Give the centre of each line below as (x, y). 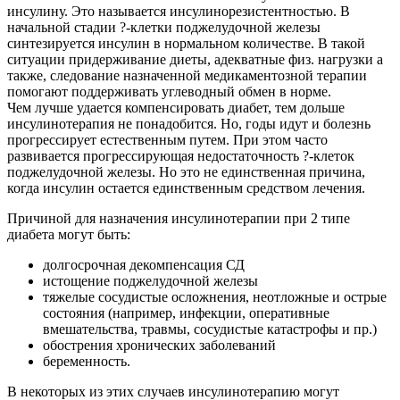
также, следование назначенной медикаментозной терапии (187, 76)
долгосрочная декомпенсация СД (144, 265)
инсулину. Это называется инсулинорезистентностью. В (179, 12)
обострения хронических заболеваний (159, 346)
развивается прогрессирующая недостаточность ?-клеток (181, 156)
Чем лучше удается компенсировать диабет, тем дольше (176, 108)
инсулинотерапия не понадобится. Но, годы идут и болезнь (189, 124)
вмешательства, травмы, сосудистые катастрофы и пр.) (210, 329)
